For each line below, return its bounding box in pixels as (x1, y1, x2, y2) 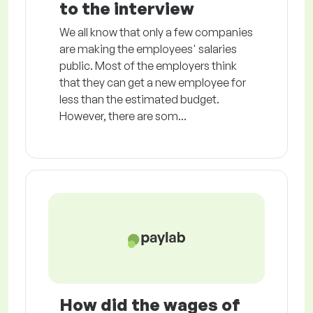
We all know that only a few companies (59, 25, 253, 39)
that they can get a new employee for (59, 75, 246, 89)
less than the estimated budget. (59, 92, 219, 106)
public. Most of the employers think (59, 59, 237, 73)
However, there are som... (59, 109, 187, 123)
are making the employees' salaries (59, 42, 237, 56)
